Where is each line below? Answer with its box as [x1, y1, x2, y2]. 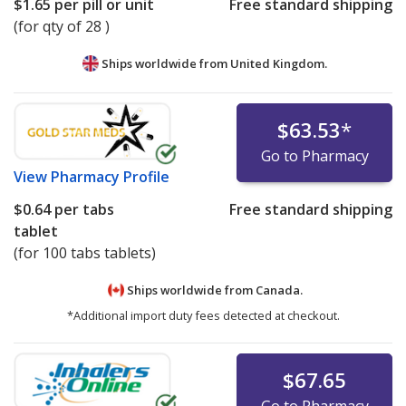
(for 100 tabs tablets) [14, 242, 156, 263]
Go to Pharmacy [260, 145, 369, 166]
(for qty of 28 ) [14, 15, 110, 36]
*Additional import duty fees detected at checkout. [66, 307, 340, 324]
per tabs [51, 198, 114, 219]
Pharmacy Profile [51, 166, 169, 187]
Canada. [255, 281, 303, 298]
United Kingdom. [230, 54, 327, 72]
